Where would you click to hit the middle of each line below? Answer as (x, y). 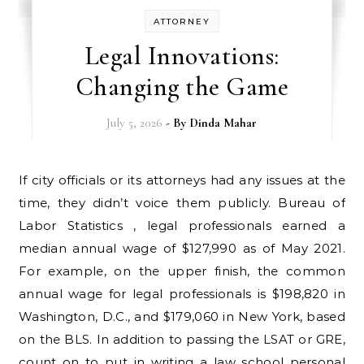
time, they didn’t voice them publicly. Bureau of (182, 203)
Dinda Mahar (223, 123)
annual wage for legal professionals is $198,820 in (182, 294)
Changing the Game (182, 87)
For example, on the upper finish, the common (182, 271)
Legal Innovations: (182, 56)
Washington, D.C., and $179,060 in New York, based (182, 316)
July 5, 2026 (135, 123)
